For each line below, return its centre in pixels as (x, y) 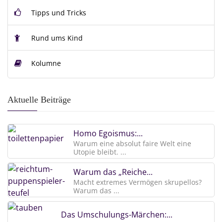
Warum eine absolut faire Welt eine (132, 143)
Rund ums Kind (56, 38)
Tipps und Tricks (58, 12)
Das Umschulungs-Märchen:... (117, 214)
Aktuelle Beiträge (39, 99)
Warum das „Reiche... (113, 172)
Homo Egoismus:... (108, 133)
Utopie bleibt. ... (100, 152)
